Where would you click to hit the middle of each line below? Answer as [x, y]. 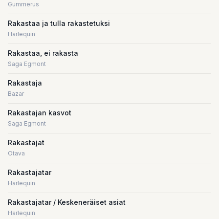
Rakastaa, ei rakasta [43, 53]
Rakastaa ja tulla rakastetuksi [59, 23]
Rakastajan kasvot [40, 113]
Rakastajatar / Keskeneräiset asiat [67, 202]
